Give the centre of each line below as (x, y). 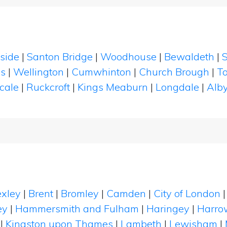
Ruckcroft (48, 87)
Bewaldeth (189, 56)
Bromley (80, 193)
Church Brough (174, 72)
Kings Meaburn (113, 87)
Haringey (168, 209)
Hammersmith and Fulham (77, 209)
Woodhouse (128, 56)
